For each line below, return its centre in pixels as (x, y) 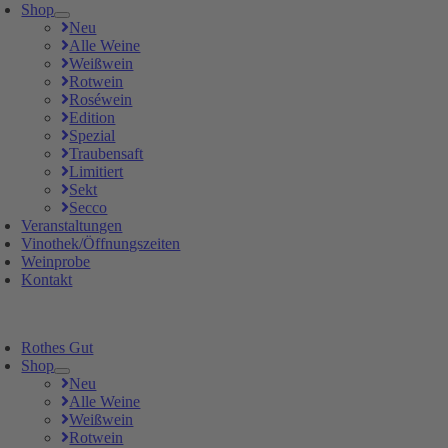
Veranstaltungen (72, 225)
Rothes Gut (57, 347)
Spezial (92, 135)
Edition (92, 117)
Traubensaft (106, 153)
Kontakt (47, 279)
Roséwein (101, 99)
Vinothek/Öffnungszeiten (101, 243)
